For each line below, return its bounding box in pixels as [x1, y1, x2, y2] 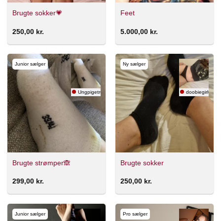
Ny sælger [122, 61, 146, 67]
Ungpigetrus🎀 [78, 89, 111, 95]
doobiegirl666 [186, 89, 218, 95]
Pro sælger [122, 211, 147, 217]
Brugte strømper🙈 [12, 159, 71, 167]
